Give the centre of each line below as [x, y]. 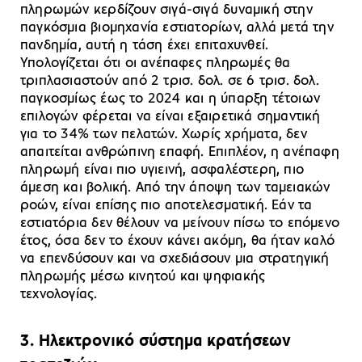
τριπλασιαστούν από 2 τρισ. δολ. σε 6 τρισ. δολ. [170, 81]
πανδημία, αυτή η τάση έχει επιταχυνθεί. [145, 45]
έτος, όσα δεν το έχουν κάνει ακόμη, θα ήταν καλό [178, 241]
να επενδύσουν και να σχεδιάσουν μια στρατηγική [175, 259]
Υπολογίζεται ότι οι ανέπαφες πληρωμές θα [156, 63]
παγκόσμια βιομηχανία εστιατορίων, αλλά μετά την [177, 27]
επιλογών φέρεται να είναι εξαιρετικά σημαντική [170, 116]
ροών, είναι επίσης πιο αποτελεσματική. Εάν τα [166, 205]
